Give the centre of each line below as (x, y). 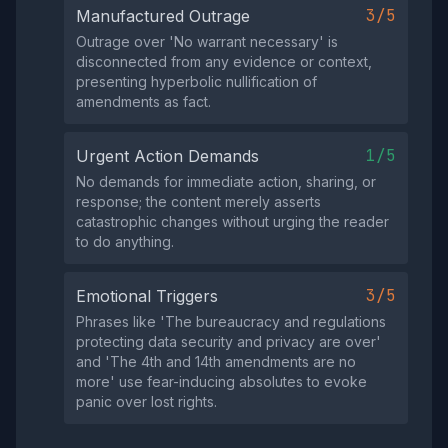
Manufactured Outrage (163, 16)
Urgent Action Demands (167, 156)
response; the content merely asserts (198, 201)
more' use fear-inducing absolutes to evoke (221, 381)
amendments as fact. (143, 101)
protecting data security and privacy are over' (228, 341)
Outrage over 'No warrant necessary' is (207, 41)
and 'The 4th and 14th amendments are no (216, 361)
